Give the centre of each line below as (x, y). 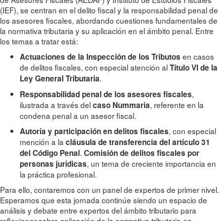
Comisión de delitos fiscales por (142, 153)
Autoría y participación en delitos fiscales (94, 131)
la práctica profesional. (58, 174)
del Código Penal (50, 153)
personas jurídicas (53, 164)
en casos (197, 56)
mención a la (43, 142)
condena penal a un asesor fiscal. (78, 116)
